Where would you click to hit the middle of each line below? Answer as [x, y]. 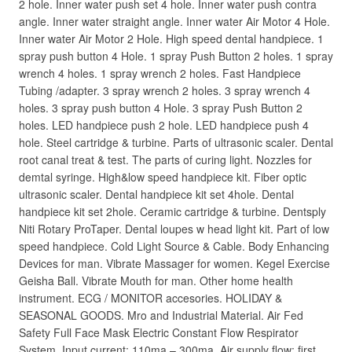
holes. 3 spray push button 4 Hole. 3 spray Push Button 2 [161, 108]
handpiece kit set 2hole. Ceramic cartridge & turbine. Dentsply [172, 211]
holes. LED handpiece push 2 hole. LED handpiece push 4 [164, 125]
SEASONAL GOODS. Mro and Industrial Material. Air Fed [161, 315]
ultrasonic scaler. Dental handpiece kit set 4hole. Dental [156, 194]
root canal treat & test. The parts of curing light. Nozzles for [165, 159]
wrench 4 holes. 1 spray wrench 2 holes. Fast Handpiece [160, 73]
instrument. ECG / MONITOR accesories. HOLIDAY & [150, 298]
